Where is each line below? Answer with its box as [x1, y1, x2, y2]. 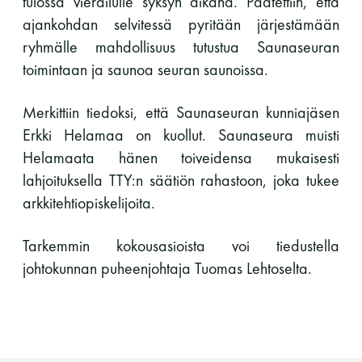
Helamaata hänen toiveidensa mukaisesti [23, 146, 339, 168]
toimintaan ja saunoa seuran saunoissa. [23, 58, 268, 80]
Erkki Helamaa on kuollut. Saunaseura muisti [23, 124, 339, 145]
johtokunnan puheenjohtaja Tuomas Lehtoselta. [23, 257, 312, 279]
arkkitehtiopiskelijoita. [23, 192, 155, 213]
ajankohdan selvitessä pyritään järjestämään [23, 13, 339, 35]
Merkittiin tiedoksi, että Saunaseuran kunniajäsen [23, 101, 339, 123]
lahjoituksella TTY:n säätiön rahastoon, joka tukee [23, 169, 339, 191]
